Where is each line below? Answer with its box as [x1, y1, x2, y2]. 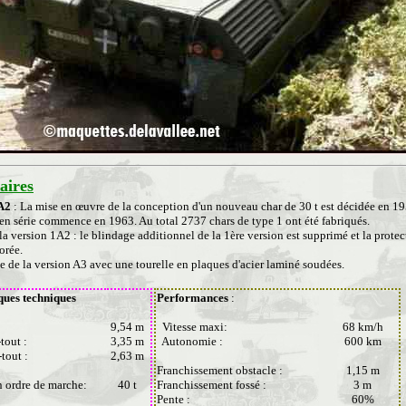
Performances [157, 291, 228, 304]
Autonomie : [157, 334, 226, 348]
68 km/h [342, 320, 383, 333]
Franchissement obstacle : [157, 363, 283, 377]
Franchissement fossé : [157, 378, 266, 391]
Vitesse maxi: [157, 320, 227, 333]
